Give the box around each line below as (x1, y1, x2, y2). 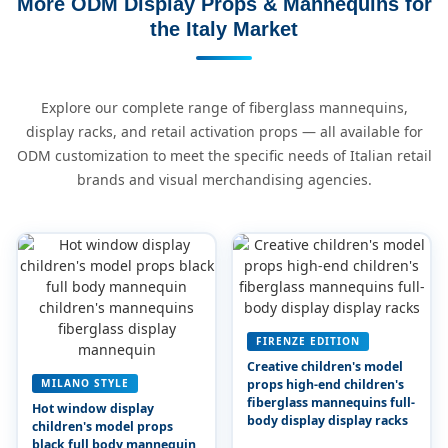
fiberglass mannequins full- (246, 393, 415, 411)
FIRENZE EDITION (255, 333, 360, 348)
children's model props (31, 417, 173, 435)
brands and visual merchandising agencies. (76, 170, 372, 189)
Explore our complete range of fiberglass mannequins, (40, 98, 408, 117)
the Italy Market (150, 18, 298, 40)
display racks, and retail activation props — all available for (25, 122, 423, 141)
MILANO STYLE (40, 375, 129, 390)
